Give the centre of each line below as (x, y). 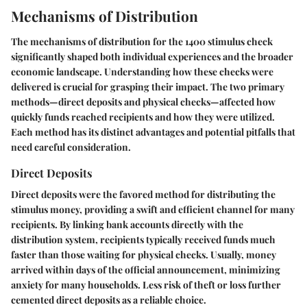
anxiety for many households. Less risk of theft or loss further (146, 285)
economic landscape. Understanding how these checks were (142, 72)
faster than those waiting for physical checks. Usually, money (144, 255)
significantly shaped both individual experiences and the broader (152, 57)
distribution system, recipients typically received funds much (143, 240)
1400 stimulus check (229, 42)
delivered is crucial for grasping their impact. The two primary (148, 87)
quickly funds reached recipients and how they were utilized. (143, 117)
